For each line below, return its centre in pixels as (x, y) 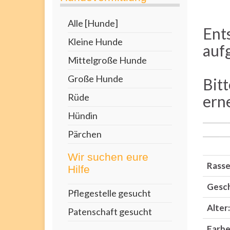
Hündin (83, 116)
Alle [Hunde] (93, 23)
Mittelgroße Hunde (107, 60)
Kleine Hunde (95, 42)
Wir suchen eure (108, 157)
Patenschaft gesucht (110, 212)
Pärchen (85, 134)
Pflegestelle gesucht (109, 193)
